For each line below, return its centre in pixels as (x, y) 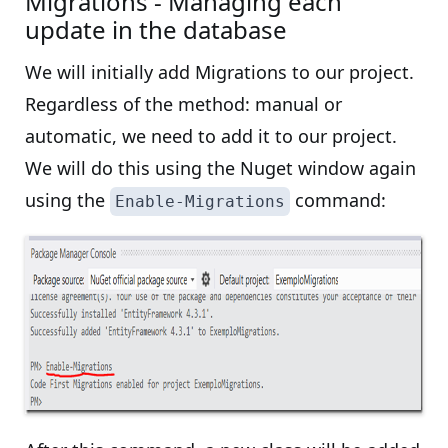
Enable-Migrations (200, 201)
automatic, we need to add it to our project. (211, 136)
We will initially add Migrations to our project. (219, 72)
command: (338, 200)
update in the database (156, 29)
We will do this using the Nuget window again (220, 168)
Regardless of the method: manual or (183, 104)
